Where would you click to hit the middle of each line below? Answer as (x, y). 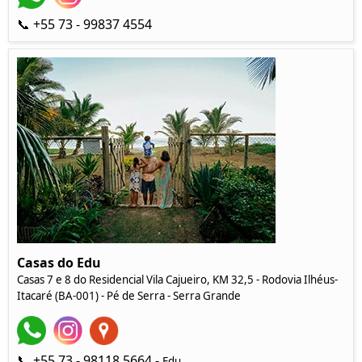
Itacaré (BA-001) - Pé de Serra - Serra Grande (129, 295)
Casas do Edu (59, 262)
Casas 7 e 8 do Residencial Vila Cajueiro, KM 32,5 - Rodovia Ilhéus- (177, 279)
